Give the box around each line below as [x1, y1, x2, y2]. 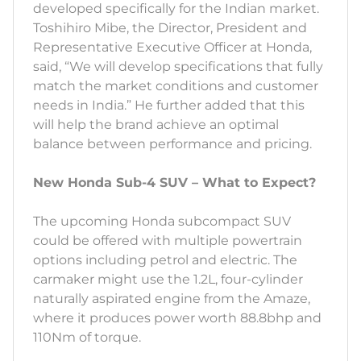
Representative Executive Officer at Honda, [33, 39, 312, 56]
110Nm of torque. [33, 330, 141, 346]
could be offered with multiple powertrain [33, 233, 302, 249]
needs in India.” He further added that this [33, 98, 305, 114]
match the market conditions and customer [33, 78, 318, 94]
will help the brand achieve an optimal [33, 117, 279, 133]
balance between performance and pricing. [33, 136, 312, 152]
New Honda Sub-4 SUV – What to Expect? [33, 175, 316, 191]
